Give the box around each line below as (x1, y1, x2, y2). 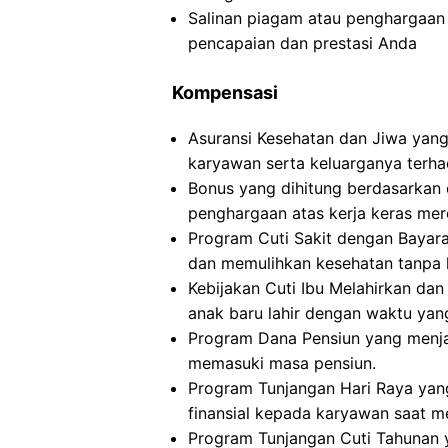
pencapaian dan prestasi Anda (188, 33, 417, 53)
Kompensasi (172, 82, 278, 103)
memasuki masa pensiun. (188, 353, 376, 373)
